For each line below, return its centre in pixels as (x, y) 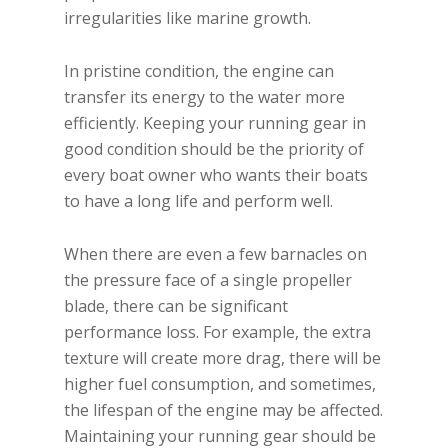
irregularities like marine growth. (188, 17)
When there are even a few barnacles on (216, 253)
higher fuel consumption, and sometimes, (220, 383)
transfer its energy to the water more (205, 96)
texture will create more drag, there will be (223, 357)
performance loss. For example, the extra (218, 331)
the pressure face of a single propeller (208, 279)
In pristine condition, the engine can (199, 70)
